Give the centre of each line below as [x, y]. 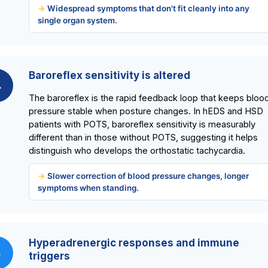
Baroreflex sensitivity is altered [109, 76]
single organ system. [77, 21]
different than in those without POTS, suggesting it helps [143, 138]
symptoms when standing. [88, 188]
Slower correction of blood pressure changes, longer [148, 176]
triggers [49, 256]
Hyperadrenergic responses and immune [134, 243]
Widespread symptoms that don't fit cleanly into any [148, 9]
